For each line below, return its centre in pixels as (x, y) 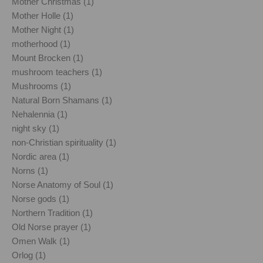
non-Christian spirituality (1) (64, 142)
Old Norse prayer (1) (51, 227)
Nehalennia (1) (40, 114)
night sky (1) (36, 128)
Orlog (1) (29, 255)
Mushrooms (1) (41, 86)
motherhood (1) (41, 43)
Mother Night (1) (43, 29)
